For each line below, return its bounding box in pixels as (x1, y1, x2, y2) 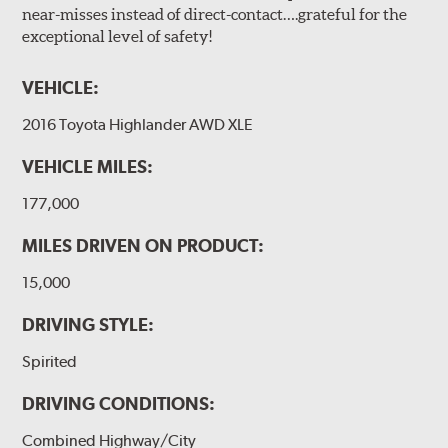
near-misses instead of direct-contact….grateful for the (22, 4, 408, 23)
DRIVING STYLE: (22, 313, 155, 335)
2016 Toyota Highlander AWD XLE (22, 114, 254, 134)
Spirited (22, 351, 78, 371)
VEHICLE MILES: (22, 155, 154, 177)
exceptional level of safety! (22, 26, 213, 45)
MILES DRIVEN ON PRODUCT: (22, 234, 265, 256)
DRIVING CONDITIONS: (22, 392, 216, 414)
